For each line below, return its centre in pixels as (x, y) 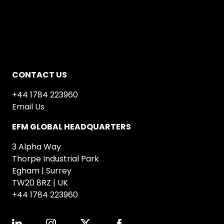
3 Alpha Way (37, 147)
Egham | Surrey (42, 171)
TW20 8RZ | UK (40, 183)
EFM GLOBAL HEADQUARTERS (72, 127)
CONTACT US (40, 75)
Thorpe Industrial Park (56, 159)
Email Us (28, 107)
